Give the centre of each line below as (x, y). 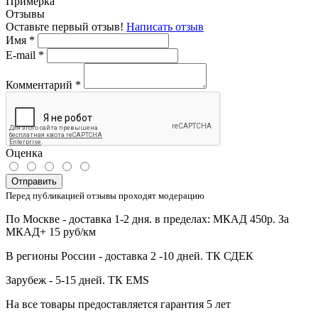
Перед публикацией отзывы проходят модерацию (105, 195)
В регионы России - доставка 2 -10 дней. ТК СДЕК (130, 256)
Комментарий (40, 84)
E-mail (22, 55)
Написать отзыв (165, 26)
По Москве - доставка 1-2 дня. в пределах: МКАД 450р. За (147, 219)
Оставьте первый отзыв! (66, 26)
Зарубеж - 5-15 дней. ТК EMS (77, 280)
